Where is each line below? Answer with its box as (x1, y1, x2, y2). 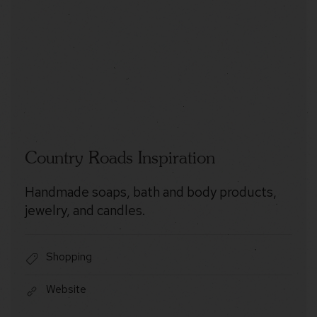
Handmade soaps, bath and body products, (25, 183, 277, 202)
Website (46, 282, 86, 297)
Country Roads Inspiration (25, 148, 215, 168)
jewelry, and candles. (25, 202, 145, 220)
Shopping (46, 250, 92, 265)
